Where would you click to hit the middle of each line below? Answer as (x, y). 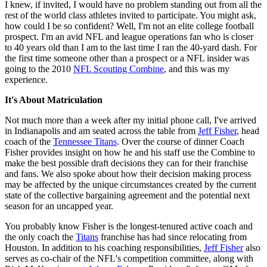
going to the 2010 (39, 69)
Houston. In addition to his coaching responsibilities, (104, 247)
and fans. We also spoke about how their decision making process (128, 173)
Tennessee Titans (85, 141)
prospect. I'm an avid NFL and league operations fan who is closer (129, 36)
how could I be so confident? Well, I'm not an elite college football (129, 26)
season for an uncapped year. (59, 206)
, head (248, 131)
